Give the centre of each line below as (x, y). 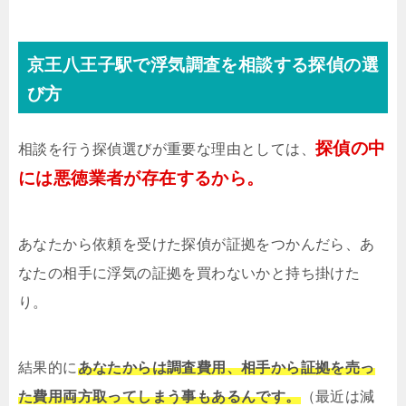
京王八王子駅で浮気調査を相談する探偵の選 (203, 65)
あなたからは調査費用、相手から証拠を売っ (226, 368)
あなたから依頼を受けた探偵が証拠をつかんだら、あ (197, 245)
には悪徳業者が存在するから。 (141, 179)
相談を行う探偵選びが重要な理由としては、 (167, 150)
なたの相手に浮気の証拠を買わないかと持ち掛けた (189, 274)
